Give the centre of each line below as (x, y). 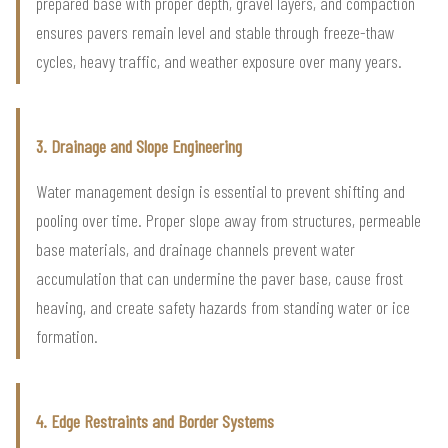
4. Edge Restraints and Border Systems (155, 421)
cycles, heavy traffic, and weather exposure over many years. (219, 61)
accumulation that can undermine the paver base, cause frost (219, 278)
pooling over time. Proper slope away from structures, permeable (228, 220)
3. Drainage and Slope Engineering (139, 146)
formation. (67, 336)
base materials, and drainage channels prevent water (195, 249)
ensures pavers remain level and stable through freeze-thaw (215, 32)
